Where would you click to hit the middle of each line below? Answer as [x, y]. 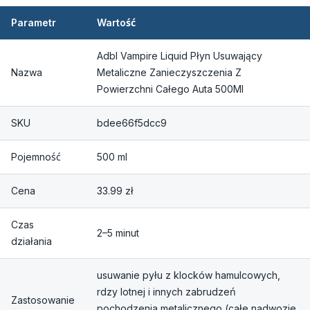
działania [31, 241]
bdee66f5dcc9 [132, 122]
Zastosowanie [43, 300]
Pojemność [36, 156]
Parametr [34, 22]
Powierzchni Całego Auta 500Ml [170, 89]
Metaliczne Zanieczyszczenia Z [169, 72]
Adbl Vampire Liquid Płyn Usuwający [180, 55]
